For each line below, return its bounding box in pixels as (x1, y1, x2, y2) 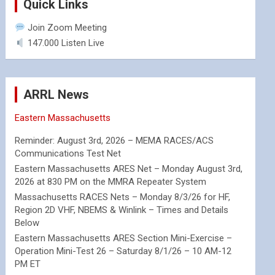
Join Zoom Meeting (25, 22, 107, 33)
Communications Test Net (15, 148, 122, 159)
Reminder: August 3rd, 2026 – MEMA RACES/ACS (15, 135, 214, 146)
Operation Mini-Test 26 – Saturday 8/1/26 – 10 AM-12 (15, 246, 232, 257)
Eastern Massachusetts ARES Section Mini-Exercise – (15, 233, 233, 244)
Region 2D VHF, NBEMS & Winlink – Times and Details (15, 204, 229, 215)
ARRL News (23, 87, 90, 102)
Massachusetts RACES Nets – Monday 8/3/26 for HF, (15, 192, 231, 203)
